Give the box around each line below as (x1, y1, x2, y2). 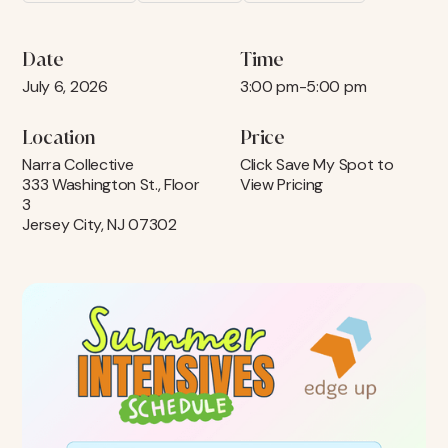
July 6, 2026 (22, 76, 108, 97)
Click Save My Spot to (240, 154, 394, 175)
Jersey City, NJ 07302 (22, 214, 177, 235)
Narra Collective (22, 154, 134, 175)
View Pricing (240, 174, 324, 195)
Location (22, 126, 96, 149)
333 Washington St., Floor (22, 174, 200, 195)
